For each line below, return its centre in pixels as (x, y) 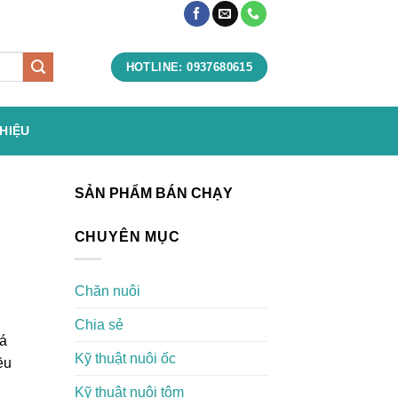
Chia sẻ (99, 324)
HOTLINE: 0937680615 (189, 67)
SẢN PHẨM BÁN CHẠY (153, 193)
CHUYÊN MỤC (127, 237)
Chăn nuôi (107, 291)
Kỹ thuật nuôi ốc (125, 358)
